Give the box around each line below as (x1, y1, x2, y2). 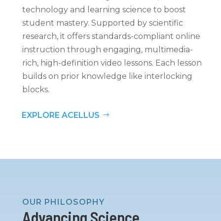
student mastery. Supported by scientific (22, 18, 183, 28)
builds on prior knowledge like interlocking (22, 71, 192, 81)
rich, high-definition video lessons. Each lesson (22, 58, 202, 68)
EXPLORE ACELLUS (21, 110, 100, 120)
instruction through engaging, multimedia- (22, 44, 193, 54)
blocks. (22, 84, 49, 94)
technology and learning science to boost (22, 4, 186, 14)
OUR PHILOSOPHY (22, 197, 105, 207)
